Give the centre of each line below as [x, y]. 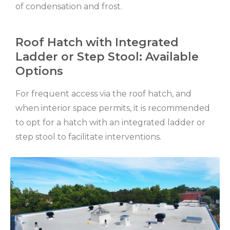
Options [39, 71]
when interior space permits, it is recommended [113, 108]
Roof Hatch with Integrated [97, 43]
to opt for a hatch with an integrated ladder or [110, 123]
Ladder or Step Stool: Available [107, 57]
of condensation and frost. [69, 6]
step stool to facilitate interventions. [88, 137]
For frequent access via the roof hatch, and [103, 94]
